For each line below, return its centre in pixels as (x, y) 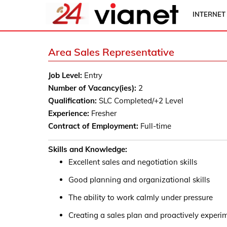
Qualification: (72, 101)
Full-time (155, 126)
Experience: (68, 113)
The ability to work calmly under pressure (140, 197)
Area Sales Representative (111, 52)
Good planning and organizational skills (139, 180)
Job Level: (65, 75)
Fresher (103, 113)
